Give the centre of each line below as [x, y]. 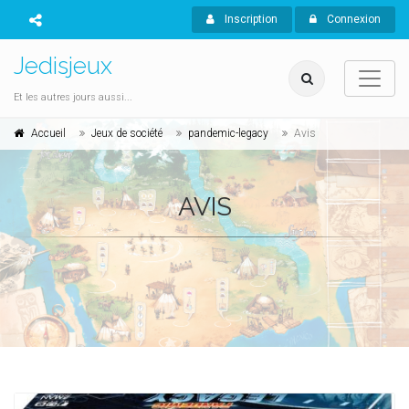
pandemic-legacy [228, 133]
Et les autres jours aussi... [73, 97]
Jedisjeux [63, 66]
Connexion [352, 19]
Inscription [249, 19]
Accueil [48, 133]
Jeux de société [127, 133]
